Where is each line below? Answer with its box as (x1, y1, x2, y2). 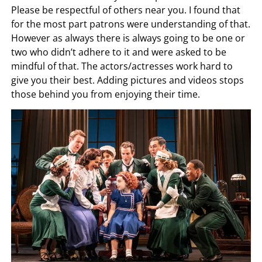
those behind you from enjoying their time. (11, 88, 201, 101)
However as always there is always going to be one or (11, 32, 246, 45)
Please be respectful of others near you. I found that (11, 4, 241, 17)
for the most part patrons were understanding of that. (11, 18, 251, 31)
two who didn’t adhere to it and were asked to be (11, 46, 227, 59)
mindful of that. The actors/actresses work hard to (11, 60, 233, 73)
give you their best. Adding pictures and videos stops (11, 74, 244, 87)
